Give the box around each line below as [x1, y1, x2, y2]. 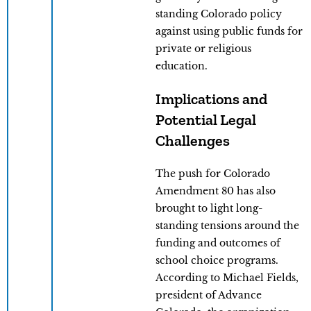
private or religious [155, 42, 251, 56]
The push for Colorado [155, 167, 270, 180]
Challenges [155, 131, 230, 151]
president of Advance [155, 289, 262, 302]
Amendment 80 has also [155, 185, 276, 198]
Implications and [155, 90, 267, 109]
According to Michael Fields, [155, 271, 299, 285]
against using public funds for [155, 25, 303, 38]
